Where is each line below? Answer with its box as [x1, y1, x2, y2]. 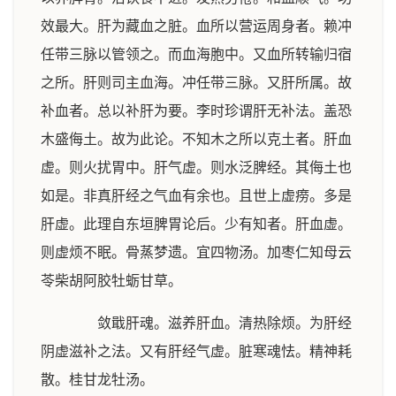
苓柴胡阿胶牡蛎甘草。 [41, 273, 182, 288]
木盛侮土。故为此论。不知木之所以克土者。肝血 [41, 132, 352, 147]
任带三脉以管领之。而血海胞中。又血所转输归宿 [41, 47, 352, 62]
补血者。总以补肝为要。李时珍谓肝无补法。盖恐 [41, 103, 352, 118]
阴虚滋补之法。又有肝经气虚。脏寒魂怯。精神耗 [41, 344, 352, 359]
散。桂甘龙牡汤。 [41, 372, 154, 387]
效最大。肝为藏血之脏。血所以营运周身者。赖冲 [41, 19, 352, 34]
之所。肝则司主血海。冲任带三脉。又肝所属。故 [41, 75, 352, 90]
